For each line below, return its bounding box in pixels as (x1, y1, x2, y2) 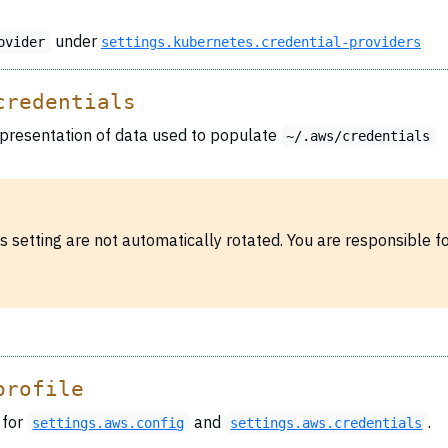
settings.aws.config (32, 415, 185, 431)
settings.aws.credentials (230, 415, 423, 431)
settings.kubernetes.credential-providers (100, 34, 421, 50)
